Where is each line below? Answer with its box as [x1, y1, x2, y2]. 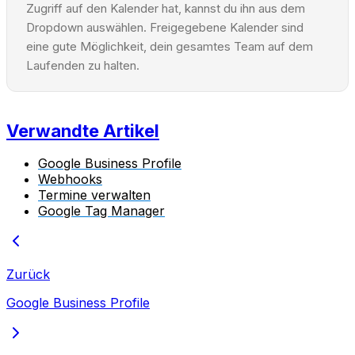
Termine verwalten [38, 186, 151, 203]
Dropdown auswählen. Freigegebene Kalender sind [26, 19, 303, 35]
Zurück [6, 265, 50, 282]
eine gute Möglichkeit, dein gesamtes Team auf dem [26, 38, 313, 54]
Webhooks [38, 170, 102, 187]
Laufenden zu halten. [26, 57, 139, 73]
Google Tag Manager [38, 202, 165, 219]
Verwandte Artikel [6, 120, 159, 141]
